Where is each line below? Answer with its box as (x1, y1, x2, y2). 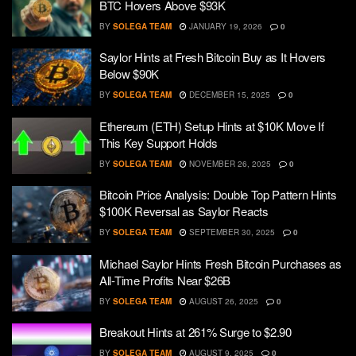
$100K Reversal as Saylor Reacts (99, 203, 269, 219)
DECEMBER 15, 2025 (187, 89, 270, 100)
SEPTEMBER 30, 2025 (187, 226, 275, 238)
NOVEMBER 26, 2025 (187, 157, 271, 169)
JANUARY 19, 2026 (187, 20, 262, 32)
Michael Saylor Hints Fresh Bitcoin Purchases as (99, 254, 342, 272)
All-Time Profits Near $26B (99, 271, 231, 288)
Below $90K (99, 65, 159, 82)
